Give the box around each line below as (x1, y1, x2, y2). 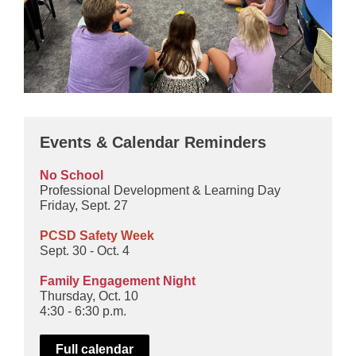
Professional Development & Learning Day (40, 184, 281, 197)
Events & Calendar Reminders (40, 133, 266, 151)
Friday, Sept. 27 (40, 199, 128, 212)
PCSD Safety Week (40, 229, 154, 242)
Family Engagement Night (40, 274, 195, 288)
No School (40, 168, 103, 182)
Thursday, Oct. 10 (40, 289, 138, 303)
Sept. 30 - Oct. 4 (40, 244, 130, 257)
